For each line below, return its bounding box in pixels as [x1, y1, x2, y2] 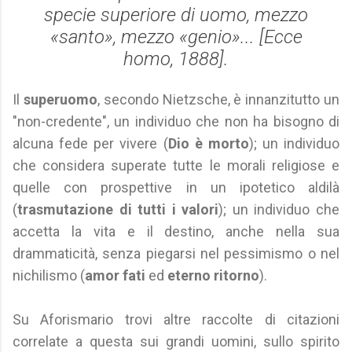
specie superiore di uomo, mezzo [44, 4, 308, 26]
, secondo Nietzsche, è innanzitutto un [97, 91, 340, 108]
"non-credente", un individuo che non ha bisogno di [13, 113, 339, 130]
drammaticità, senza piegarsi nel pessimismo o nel [13, 245, 339, 262]
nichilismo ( [13, 267, 85, 284]
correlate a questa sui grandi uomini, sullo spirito [13, 333, 339, 350]
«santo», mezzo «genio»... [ [49, 26, 264, 48]
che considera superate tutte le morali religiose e [13, 157, 339, 174]
